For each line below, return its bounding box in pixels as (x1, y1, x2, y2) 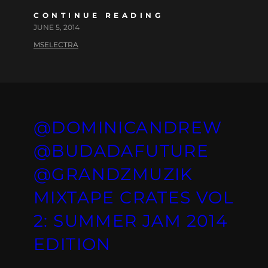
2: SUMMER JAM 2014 (33, 210, 229, 231)
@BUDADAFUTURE (33, 140, 209, 161)
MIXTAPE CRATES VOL (33, 187, 234, 208)
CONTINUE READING (33, 10, 163, 20)
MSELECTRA (33, 39, 78, 49)
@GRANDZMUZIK (33, 163, 193, 184)
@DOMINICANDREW (33, 117, 223, 138)
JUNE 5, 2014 (33, 22, 80, 32)
